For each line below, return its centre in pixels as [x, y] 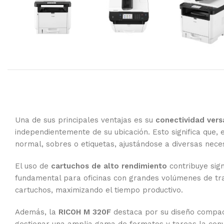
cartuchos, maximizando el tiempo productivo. [99, 190]
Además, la [37, 212]
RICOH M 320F [85, 212]
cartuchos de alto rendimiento [109, 166]
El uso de [33, 166]
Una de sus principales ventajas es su [85, 120]
